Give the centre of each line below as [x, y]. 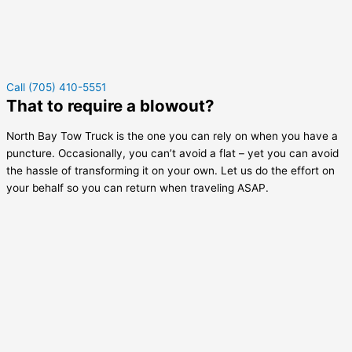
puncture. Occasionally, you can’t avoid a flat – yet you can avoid [172, 153]
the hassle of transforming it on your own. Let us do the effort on [170, 170]
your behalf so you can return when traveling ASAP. [137, 187]
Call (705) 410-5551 [56, 88]
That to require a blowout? [110, 106]
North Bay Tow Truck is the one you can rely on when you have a [172, 136]
